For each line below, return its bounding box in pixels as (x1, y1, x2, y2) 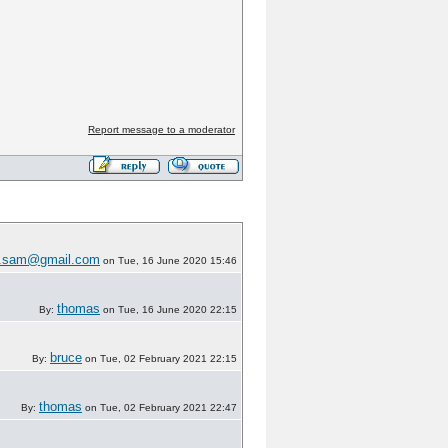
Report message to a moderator (87, 124, 235, 135)
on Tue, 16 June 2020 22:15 (100, 304, 237, 315)
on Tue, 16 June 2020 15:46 (100, 255, 237, 266)
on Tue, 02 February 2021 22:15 (82, 353, 237, 364)
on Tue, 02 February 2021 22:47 (82, 402, 237, 413)
